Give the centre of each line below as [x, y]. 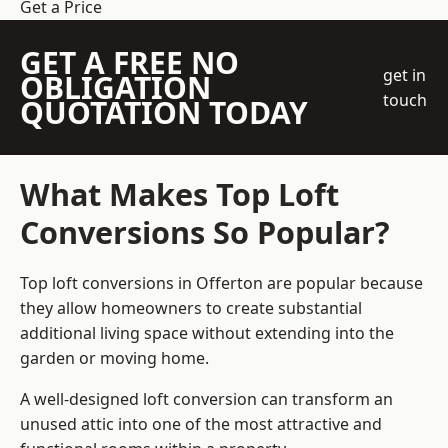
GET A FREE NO [129, 63]
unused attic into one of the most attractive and [201, 424]
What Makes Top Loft [179, 194]
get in [405, 74]
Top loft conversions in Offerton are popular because [221, 283]
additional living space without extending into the [207, 333]
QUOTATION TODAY [164, 113]
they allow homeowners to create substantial [191, 308]
